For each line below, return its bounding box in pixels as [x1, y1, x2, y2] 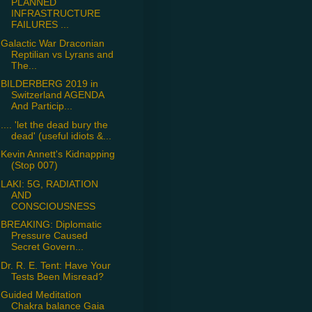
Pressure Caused [10, 230, 88, 242]
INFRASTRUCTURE [10, 8, 100, 19]
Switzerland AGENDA [10, 89, 104, 101]
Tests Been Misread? [10, 270, 104, 282]
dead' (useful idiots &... [10, 130, 111, 141]
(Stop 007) [10, 159, 58, 171]
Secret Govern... [10, 241, 84, 253]
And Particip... [10, 100, 72, 112]
